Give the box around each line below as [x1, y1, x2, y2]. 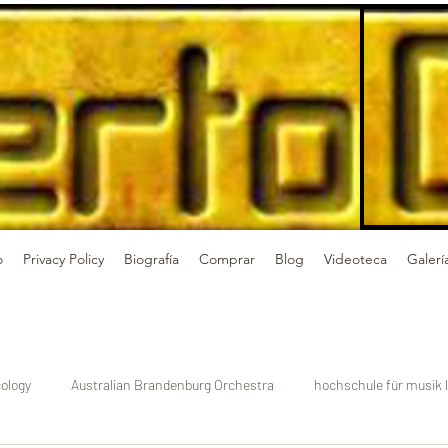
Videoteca [324, 250, 387, 268]
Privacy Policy [23, 250, 104, 268]
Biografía [124, 250, 179, 268]
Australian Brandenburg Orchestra [71, 375, 274, 393]
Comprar [199, 250, 255, 268]
